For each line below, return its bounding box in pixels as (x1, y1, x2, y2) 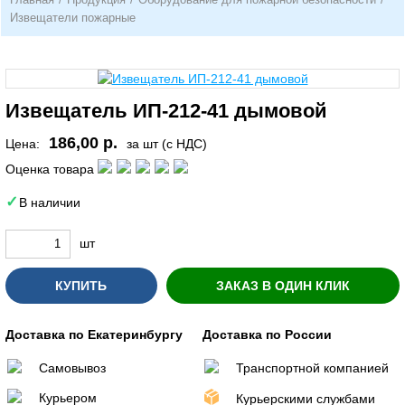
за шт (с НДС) (127, 137, 207, 151)
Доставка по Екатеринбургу (5, 326, 183, 342)
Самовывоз (39, 360, 106, 375)
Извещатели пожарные (10, 11, 136, 24)
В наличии (19, 194, 80, 210)
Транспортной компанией (236, 360, 389, 375)
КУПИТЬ (55, 278, 107, 293)
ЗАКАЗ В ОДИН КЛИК (215, 278, 350, 293)
